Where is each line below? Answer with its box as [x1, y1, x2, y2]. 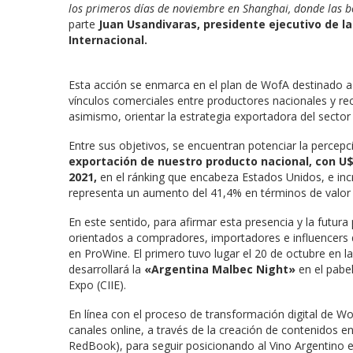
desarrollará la [69, 261, 144, 277]
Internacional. [69, 32, 147, 47]
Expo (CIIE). [69, 277, 126, 292]
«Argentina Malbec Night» [144, 261, 299, 277]
